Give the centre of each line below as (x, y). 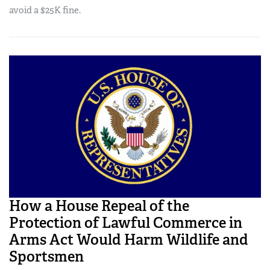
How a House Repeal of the (99, 206)
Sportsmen (46, 256)
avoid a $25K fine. (45, 11)
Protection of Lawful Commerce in (126, 222)
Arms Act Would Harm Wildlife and (129, 239)
